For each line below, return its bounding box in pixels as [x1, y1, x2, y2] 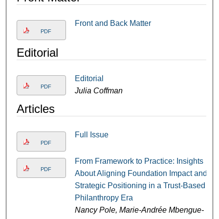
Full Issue [74, 131, 109, 139]
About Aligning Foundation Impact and [74, 169, 207, 178]
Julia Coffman [74, 87, 123, 95]
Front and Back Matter [74, 19, 151, 28]
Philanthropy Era [74, 194, 133, 202]
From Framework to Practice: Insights [74, 157, 203, 166]
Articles [16, 102, 55, 116]
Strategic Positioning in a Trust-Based [74, 181, 205, 190]
